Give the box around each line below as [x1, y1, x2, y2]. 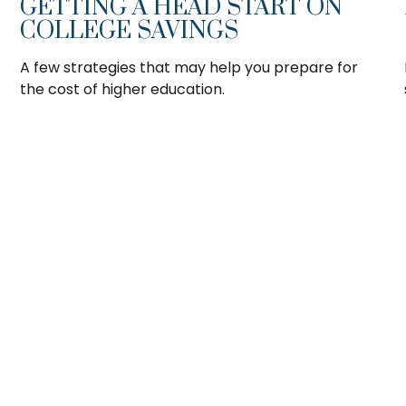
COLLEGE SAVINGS [20, 15, 239, 46]
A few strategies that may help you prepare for [20, 56, 359, 78]
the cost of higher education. [20, 78, 226, 100]
